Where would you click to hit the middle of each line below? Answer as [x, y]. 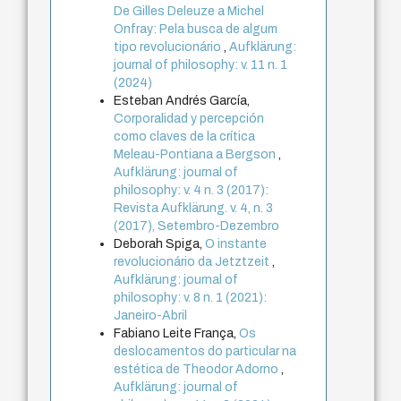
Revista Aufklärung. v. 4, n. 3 [194, 209]
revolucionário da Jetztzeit [193, 262]
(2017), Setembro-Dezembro [197, 226]
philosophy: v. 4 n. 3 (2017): [192, 191]
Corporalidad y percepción [189, 119]
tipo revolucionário [169, 47]
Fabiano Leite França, [177, 334]
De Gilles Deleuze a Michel [189, 12]
